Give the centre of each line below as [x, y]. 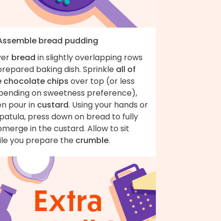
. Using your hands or [108, 105]
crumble [92, 140]
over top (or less [102, 81]
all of [126, 69]
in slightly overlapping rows [89, 57]
